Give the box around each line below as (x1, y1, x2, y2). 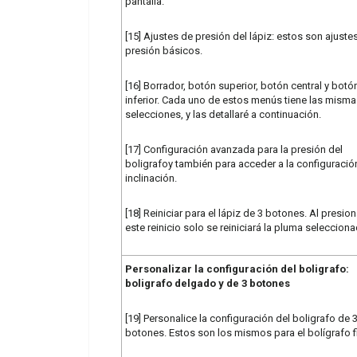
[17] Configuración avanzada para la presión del (125, 143, 343, 155)
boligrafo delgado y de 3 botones (125, 277, 290, 289)
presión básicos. (125, 44, 202, 57)
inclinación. (125, 171, 177, 184)
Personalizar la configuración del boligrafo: (125, 262, 349, 275)
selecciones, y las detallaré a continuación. (125, 108, 321, 120)
